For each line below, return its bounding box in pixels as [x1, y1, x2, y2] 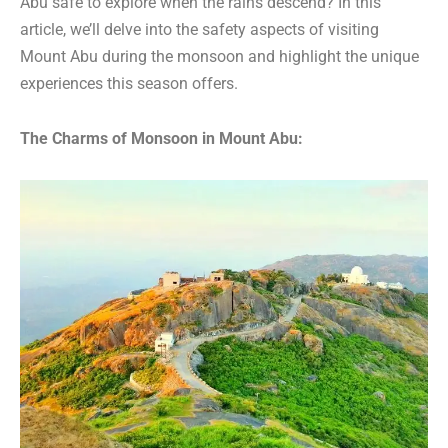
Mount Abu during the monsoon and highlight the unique [20, 47, 419, 67]
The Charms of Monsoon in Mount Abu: [20, 129, 303, 149]
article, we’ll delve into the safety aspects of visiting [20, 20, 379, 40]
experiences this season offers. [20, 74, 238, 94]
